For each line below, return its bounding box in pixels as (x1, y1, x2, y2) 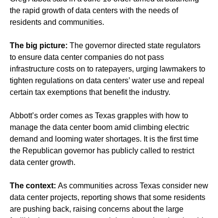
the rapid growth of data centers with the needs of (10, 6, 178, 15)
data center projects (10, 193, 77, 202)
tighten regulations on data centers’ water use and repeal (10, 76, 204, 85)
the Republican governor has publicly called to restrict (10, 146, 194, 155)
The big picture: (10, 41, 70, 50)
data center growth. (10, 158, 75, 167)
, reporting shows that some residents (77, 193, 205, 202)
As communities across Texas (58, 182, 162, 190)
